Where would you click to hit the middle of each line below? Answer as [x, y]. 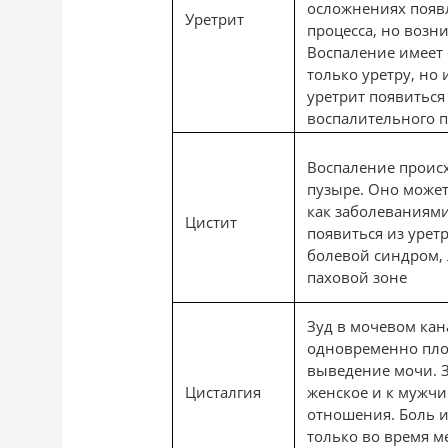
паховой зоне [357, 277]
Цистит [211, 222]
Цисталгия [223, 392]
